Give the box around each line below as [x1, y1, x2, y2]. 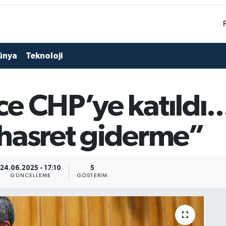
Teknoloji [25, 51, 63, 60]
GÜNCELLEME [10, 173, 51, 179]
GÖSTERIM [77, 173, 107, 179]
